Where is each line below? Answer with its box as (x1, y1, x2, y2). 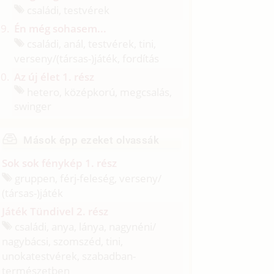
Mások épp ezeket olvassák (23, 134, 160, 147)
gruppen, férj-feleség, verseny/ (12, 171, 162, 185)
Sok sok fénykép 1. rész (2, 156, 117, 171)
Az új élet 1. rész (14, 69, 95, 84)
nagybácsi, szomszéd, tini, (2, 234, 124, 248)
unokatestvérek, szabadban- (2, 248, 136, 263)
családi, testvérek (24, 2, 110, 17)
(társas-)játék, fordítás (56, 51, 160, 65)
